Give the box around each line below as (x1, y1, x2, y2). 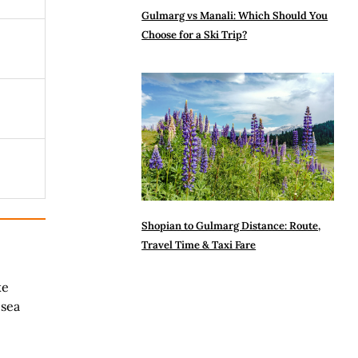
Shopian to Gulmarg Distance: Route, (141, 219, 321, 233)
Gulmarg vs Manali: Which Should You (141, 8, 328, 22)
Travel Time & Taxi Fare (141, 238, 257, 253)
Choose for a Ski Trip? (141, 27, 248, 42)
